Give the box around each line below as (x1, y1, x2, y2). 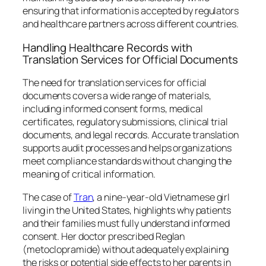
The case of (23, 190, 74, 204)
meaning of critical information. (23, 167, 156, 181)
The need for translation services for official (23, 76, 207, 90)
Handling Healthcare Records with (23, 39, 192, 55)
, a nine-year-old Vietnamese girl (93, 190, 230, 204)
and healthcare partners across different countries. (23, 17, 240, 31)
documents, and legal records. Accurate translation (23, 128, 239, 142)
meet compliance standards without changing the (23, 154, 232, 168)
